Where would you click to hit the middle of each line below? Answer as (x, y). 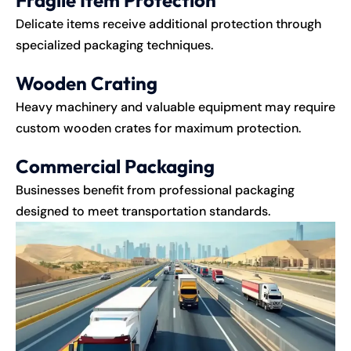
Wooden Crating (87, 83)
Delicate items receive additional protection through (168, 24)
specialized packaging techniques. (114, 45)
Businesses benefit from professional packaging (155, 190)
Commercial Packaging (115, 166)
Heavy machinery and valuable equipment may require (175, 107)
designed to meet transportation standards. (143, 211)
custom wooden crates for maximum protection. (158, 128)
